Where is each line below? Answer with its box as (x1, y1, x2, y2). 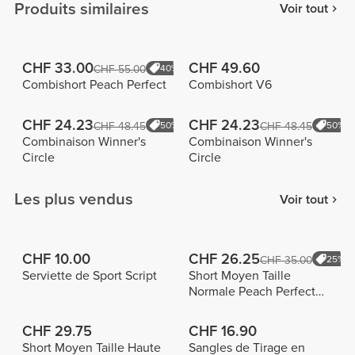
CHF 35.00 (259, 253, 312, 267)
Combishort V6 (188, 76, 273, 93)
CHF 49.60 (188, 59, 260, 77)
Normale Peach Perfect (188, 283, 315, 300)
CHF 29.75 (21, 323, 92, 341)
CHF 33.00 (21, 59, 94, 77)
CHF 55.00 (93, 62, 146, 76)
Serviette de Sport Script (21, 267, 157, 284)
